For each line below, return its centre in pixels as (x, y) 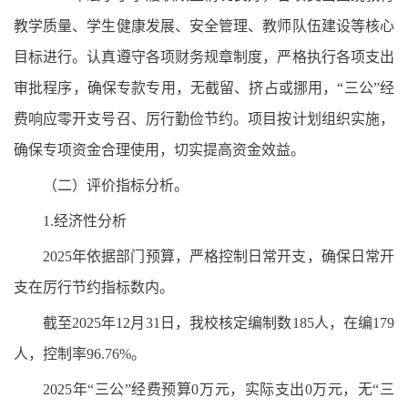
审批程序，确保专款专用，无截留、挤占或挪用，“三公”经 (204, 88)
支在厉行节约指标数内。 (94, 287)
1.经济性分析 (85, 221)
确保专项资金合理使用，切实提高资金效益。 (159, 150)
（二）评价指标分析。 (116, 185)
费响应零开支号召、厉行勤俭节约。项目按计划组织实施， (204, 119)
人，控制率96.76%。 (80, 354)
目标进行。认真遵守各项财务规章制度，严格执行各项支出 (204, 57)
